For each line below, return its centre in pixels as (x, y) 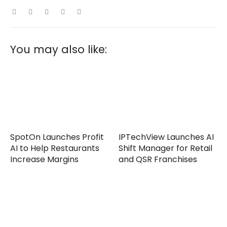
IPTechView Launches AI (166, 137)
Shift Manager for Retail (165, 148)
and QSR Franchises (158, 160)
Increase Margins (44, 160)
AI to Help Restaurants (55, 148)
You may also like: (59, 49)
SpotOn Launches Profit (57, 137)
